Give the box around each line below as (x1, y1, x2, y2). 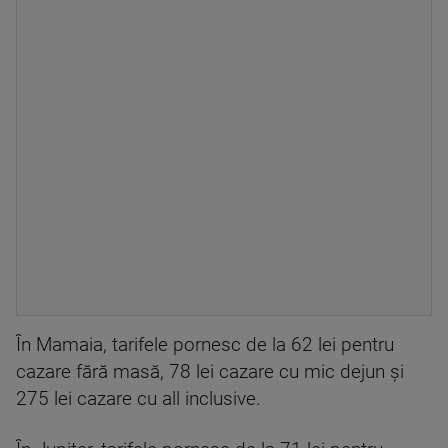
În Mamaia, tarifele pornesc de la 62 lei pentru (16, 334, 394, 357)
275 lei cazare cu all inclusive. (16, 388, 261, 411)
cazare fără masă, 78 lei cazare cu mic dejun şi (16, 361, 404, 384)
